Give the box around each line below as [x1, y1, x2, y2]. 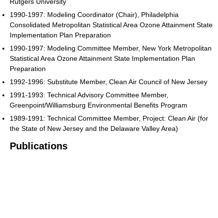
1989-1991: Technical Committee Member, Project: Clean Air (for [10, 114, 208, 122]
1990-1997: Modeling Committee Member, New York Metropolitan [10, 44, 212, 52]
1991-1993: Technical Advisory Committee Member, [10, 91, 168, 99]
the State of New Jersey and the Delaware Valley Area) [10, 124, 178, 132]
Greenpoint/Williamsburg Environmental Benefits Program [10, 101, 187, 109]
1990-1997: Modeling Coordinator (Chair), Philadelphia [10, 10, 179, 18]
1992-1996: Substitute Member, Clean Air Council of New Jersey [10, 77, 207, 86]
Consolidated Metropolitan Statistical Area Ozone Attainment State [10, 20, 213, 29]
